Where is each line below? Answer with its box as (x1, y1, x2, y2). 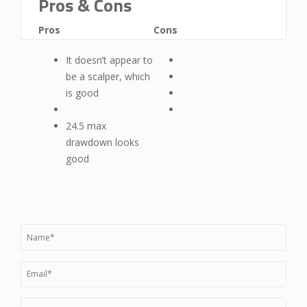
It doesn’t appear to (66, 53, 153, 66)
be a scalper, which (66, 70, 150, 83)
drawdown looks (66, 136, 139, 149)
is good (66, 86, 99, 99)
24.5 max (66, 119, 106, 132)
